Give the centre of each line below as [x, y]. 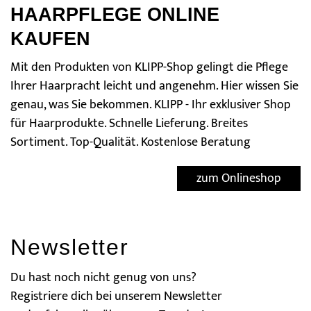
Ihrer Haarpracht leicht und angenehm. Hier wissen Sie [154, 86]
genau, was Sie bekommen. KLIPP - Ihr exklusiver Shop [151, 104]
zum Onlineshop [239, 178]
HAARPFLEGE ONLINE [115, 14]
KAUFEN [50, 39]
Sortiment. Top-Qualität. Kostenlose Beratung [131, 142]
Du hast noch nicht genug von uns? [103, 277]
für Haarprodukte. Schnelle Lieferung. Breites [129, 123]
